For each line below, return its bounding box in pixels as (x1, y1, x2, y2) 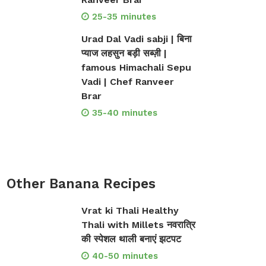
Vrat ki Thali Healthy (81, 205, 179, 217)
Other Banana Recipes (7, 176, 156, 192)
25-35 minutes (91, 11, 156, 23)
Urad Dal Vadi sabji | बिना (81, 33, 192, 45)
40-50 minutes (91, 251, 158, 262)
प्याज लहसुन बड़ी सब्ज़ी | (81, 47, 167, 59)
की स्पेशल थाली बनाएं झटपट (81, 233, 181, 245)
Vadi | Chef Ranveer (81, 76, 174, 88)
